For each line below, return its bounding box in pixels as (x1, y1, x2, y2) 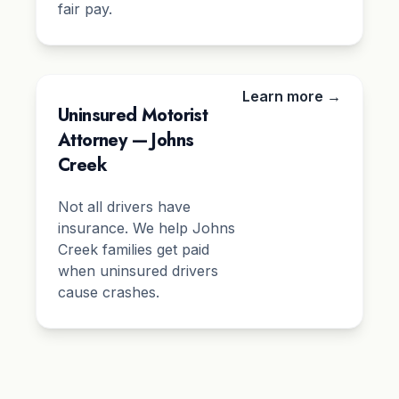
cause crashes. (58, 283, 159, 302)
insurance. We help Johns (58, 219, 235, 238)
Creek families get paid (58, 240, 209, 259)
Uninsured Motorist (58, 102, 208, 129)
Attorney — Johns (58, 127, 194, 154)
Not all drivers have (58, 198, 191, 216)
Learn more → (242, 87, 341, 106)
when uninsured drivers (58, 262, 218, 281)
